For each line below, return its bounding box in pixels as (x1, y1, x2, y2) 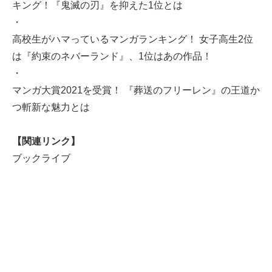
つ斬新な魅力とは (12, 102, 90, 113)
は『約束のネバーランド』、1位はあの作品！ (12, 51, 212, 62)
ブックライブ (12, 153, 70, 164)
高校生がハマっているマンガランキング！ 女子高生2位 (12, 34, 253, 45)
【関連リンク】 (12, 136, 80, 147)
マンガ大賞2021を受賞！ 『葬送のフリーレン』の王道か (12, 85, 260, 96)
